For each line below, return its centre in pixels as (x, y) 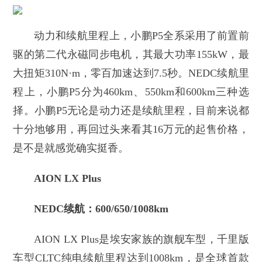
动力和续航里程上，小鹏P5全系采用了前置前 (142, 36)
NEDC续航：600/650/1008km (101, 209)
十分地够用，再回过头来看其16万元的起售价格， (131, 130)
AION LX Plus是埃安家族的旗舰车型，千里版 (142, 239)
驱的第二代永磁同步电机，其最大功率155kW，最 (131, 55)
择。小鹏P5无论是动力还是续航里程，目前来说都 (131, 111)
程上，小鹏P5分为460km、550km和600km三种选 (131, 92)
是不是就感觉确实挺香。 (71, 148)
